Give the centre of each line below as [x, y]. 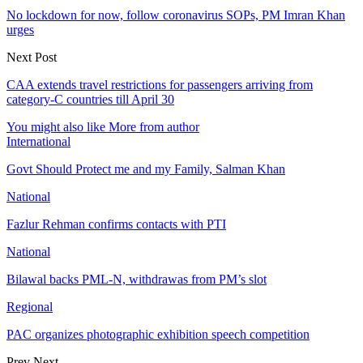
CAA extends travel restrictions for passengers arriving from [160, 84]
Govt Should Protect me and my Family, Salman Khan [146, 169]
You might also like [56, 126]
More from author [154, 126]
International [38, 141]
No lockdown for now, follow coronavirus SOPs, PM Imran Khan [176, 15]
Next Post [32, 57]
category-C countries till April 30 [90, 99]
